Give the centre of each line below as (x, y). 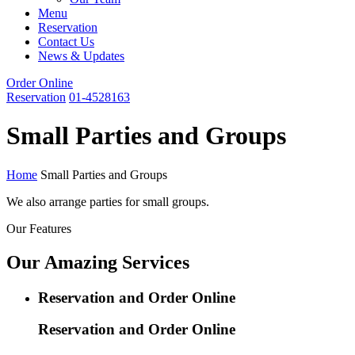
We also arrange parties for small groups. (108, 201)
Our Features (39, 228)
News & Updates (81, 56)
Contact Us (66, 42)
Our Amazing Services (98, 262)
